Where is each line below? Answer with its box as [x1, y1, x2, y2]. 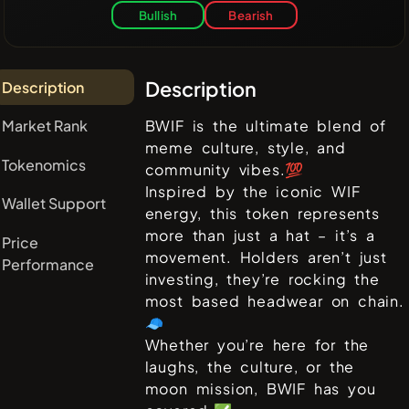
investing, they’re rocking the [144, 269, 380, 289]
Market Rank [2, 116, 89, 136]
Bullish [138, 7, 178, 24]
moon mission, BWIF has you [144, 379, 376, 399]
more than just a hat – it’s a [144, 225, 375, 246]
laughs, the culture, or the [144, 357, 355, 377]
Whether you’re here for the [144, 335, 370, 355]
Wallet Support [2, 194, 107, 214]
